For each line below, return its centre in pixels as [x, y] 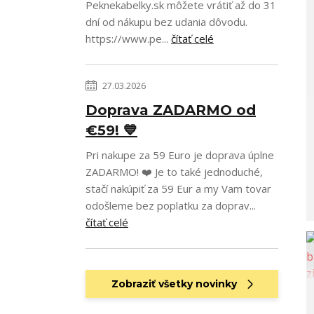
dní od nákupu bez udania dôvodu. [169, 22]
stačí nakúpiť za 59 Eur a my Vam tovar [178, 189]
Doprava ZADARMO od [171, 110]
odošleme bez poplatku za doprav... [171, 206]
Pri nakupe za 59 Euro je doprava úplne [180, 155]
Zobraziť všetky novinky [174, 284]
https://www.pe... [128, 39]
